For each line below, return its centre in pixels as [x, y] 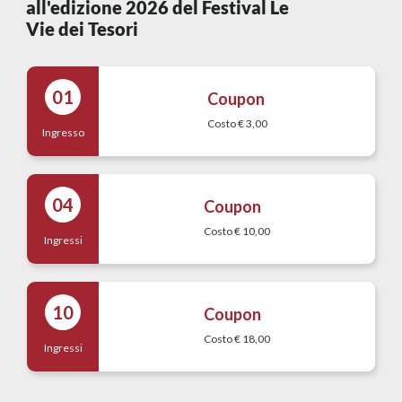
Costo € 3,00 [237, 123]
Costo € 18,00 [237, 339]
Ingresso [63, 132]
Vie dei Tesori [83, 29]
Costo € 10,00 [237, 231]
